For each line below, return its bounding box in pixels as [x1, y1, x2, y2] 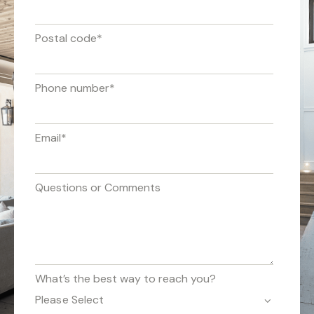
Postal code [35, 31, 97, 46]
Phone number [35, 81, 109, 96]
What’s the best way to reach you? [35, 271, 216, 287]
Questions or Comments [35, 180, 161, 196]
